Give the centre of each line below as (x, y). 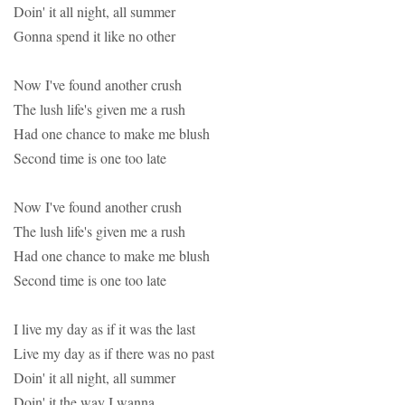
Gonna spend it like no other (94, 36)
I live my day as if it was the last (104, 329)
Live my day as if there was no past (114, 353)
